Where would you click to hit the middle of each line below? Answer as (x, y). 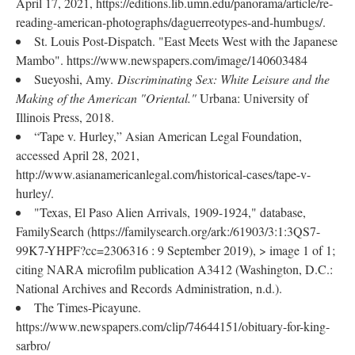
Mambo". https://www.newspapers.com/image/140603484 (162, 60)
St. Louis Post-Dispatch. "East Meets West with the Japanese (186, 41)
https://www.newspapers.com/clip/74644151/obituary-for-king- (173, 326)
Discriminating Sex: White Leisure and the (223, 79)
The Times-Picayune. (88, 307)
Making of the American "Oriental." (108, 98)
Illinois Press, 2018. (65, 117)
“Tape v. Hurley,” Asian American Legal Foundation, (168, 136)
